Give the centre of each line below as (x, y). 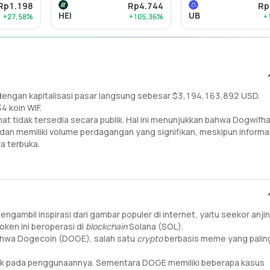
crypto (151, 238)
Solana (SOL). (157, 226)
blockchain (107, 226)
